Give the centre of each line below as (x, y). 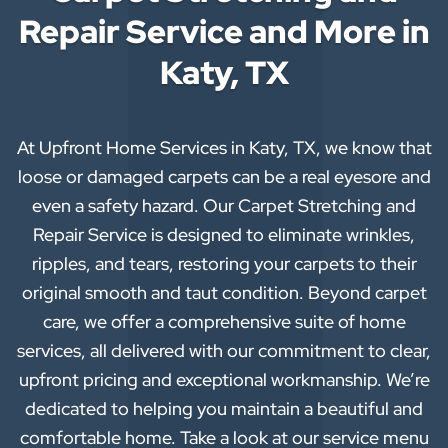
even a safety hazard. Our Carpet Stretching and (224, 206)
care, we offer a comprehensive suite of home (224, 322)
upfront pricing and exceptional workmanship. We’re (224, 380)
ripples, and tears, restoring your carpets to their (224, 264)
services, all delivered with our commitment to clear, (224, 351)
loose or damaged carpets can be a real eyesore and (224, 177)
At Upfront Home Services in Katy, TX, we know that (224, 148)
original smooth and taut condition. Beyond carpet (224, 293)
